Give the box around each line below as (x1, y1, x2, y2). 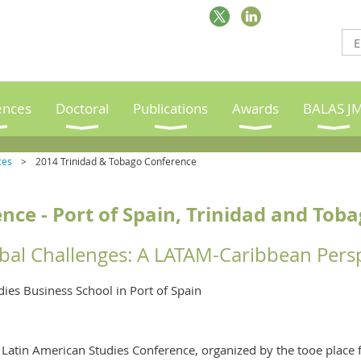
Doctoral (56, 100, 109, 118)
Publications (133, 100, 208, 118)
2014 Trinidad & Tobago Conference (35, 155, 197, 168)
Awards (232, 100, 279, 118)
